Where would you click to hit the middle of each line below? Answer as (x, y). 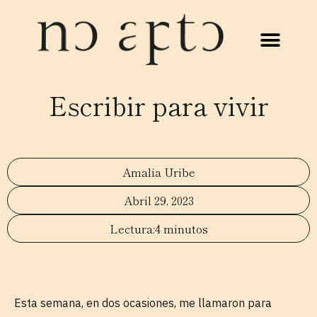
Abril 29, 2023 (158, 200)
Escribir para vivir (158, 105)
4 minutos (181, 229)
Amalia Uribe (158, 172)
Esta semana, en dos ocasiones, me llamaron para (143, 303)
